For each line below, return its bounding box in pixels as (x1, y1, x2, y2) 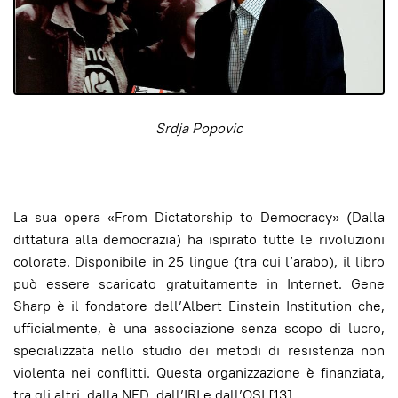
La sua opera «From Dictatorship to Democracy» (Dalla (13, 208, 385, 227)
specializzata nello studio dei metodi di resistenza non (13, 341, 385, 361)
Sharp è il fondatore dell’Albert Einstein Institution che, (13, 297, 385, 316)
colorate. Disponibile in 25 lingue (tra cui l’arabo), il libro (13, 252, 385, 272)
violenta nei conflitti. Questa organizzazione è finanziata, (13, 363, 385, 383)
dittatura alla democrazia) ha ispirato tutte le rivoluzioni (13, 230, 385, 250)
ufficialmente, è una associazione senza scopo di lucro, (13, 319, 385, 338)
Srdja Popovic (155, 119, 243, 139)
